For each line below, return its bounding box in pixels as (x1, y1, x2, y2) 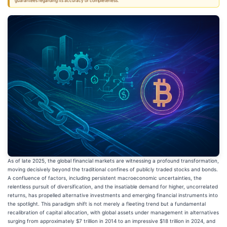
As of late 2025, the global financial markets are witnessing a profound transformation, (8, 157, 219, 164)
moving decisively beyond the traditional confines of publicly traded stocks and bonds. (8, 166, 218, 172)
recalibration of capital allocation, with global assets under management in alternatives (8, 209, 219, 215)
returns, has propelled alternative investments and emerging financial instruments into (8, 192, 218, 198)
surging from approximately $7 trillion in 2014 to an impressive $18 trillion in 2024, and (8, 217, 215, 224)
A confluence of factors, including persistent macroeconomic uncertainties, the (8, 174, 202, 181)
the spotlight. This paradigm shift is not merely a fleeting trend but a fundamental (8, 200, 206, 207)
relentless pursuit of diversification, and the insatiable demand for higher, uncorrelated (8, 183, 218, 190)
